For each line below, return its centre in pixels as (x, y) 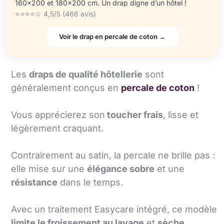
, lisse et (181, 114)
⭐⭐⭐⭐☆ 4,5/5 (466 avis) (55, 14)
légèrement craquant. (57, 128)
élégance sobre (121, 168)
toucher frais (134, 114)
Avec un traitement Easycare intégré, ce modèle (114, 209)
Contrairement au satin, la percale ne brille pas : (113, 155)
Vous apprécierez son (58, 114)
